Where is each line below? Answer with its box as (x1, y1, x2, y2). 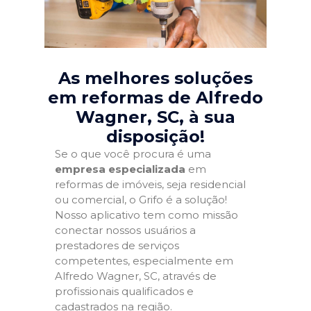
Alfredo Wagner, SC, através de (55, 269, 217, 283)
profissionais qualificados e (55, 285, 194, 298)
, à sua (179, 107, 235, 127)
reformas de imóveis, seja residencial (55, 178, 246, 191)
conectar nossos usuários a (55, 224, 196, 237)
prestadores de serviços (55, 239, 179, 252)
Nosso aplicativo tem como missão (55, 208, 238, 221)
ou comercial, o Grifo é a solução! (55, 193, 227, 206)
